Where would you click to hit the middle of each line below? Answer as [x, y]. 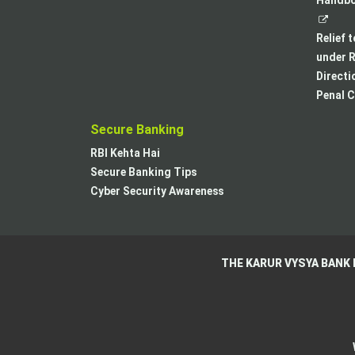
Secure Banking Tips [143, 172]
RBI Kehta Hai [125, 153]
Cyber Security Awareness [157, 191]
